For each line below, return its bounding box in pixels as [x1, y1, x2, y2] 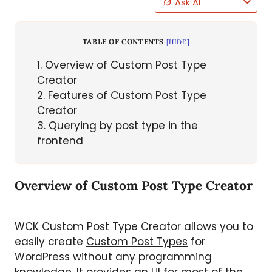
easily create [15, 234, 86, 250]
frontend [37, 134, 83, 149]
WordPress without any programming [15, 250, 212, 265]
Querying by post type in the [46, 118, 198, 134]
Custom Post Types [86, 234, 188, 250]
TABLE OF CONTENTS [82, 37, 164, 47]
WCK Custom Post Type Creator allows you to [15, 219, 253, 234]
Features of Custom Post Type [45, 88, 206, 103]
